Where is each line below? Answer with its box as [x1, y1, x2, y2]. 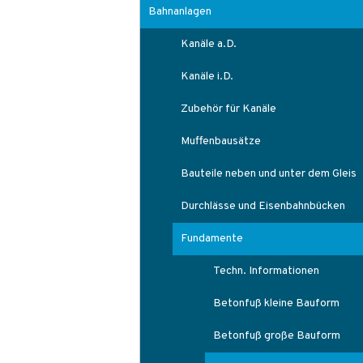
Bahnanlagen [148, 5, 211, 19]
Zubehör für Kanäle [181, 102, 276, 116]
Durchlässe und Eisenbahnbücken [181, 199, 345, 213]
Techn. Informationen [213, 264, 319, 278]
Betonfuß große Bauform [213, 329, 340, 343]
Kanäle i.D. [181, 70, 233, 83]
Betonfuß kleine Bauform [213, 297, 340, 310]
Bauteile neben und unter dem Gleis [181, 167, 357, 181]
